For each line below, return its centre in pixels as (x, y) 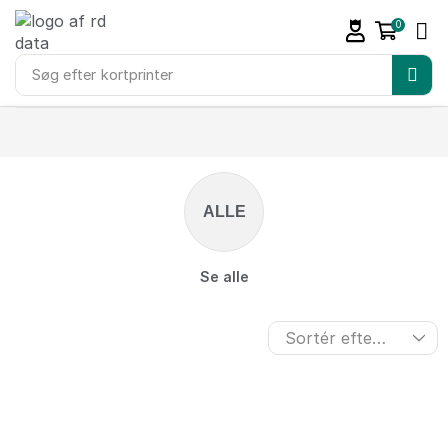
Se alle (224, 276)
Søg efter (63, 74)
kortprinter (136, 74)
